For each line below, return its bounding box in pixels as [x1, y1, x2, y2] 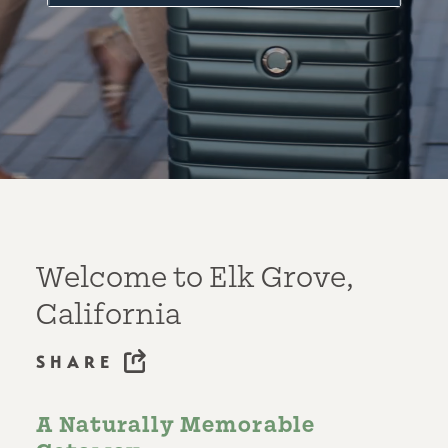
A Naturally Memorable [36, 412, 316, 439]
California [36, 298, 181, 332]
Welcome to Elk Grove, [36, 261, 354, 295]
